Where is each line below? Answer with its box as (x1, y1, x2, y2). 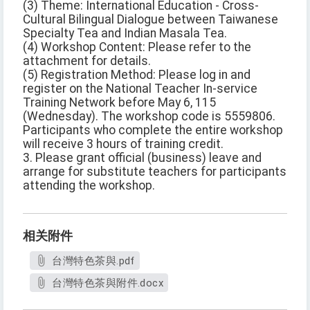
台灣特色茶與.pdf (52, 255, 135, 268)
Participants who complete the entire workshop (23, 123, 283, 138)
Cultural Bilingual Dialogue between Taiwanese (23, 12, 278, 27)
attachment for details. (23, 54, 151, 69)
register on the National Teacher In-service (23, 82, 257, 96)
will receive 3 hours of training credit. (23, 137, 224, 152)
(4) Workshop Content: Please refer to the (23, 40, 251, 55)
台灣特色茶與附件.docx (52, 277, 164, 290)
